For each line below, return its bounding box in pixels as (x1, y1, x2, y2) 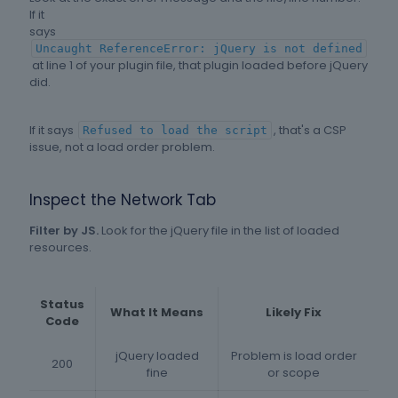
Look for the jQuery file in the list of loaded (99, 222, 339, 240)
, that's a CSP (274, 122, 346, 139)
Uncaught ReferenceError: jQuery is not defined (36, 42, 362, 56)
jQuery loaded (115, 347, 199, 365)
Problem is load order (230, 347, 357, 365)
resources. (29, 239, 92, 257)
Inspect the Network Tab (29, 189, 216, 211)
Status (40, 296, 84, 314)
